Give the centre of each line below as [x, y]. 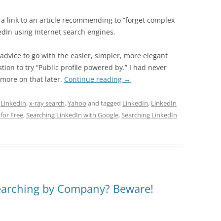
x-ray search [47, 103]
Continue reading [94, 79]
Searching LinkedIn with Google [72, 115]
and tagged [104, 103]
